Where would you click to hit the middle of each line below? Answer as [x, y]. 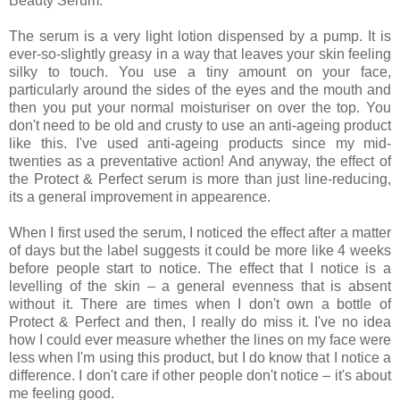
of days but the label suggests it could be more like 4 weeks [200, 251]
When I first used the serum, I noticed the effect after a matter [200, 233]
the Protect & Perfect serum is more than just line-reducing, [200, 179]
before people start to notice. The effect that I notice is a [200, 269]
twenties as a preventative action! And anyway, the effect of [200, 162]
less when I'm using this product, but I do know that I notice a [200, 358]
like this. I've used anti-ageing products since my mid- [200, 144]
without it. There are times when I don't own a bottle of [200, 304]
